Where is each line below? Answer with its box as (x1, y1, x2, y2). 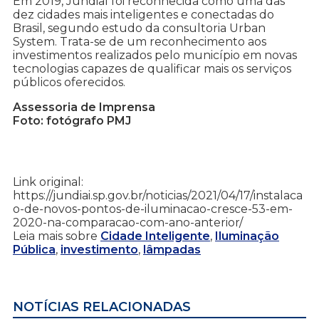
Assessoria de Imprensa (13, 100, 155, 115)
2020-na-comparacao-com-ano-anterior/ (13, 216, 243, 230)
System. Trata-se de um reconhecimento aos (13, 35, 266, 49)
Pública (13, 243, 56, 257)
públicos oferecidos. (13, 75, 125, 90)
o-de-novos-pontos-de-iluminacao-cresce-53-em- (13, 202, 293, 216)
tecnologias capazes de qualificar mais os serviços (13, 62, 291, 76)
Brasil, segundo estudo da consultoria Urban (13, 21, 266, 36)
